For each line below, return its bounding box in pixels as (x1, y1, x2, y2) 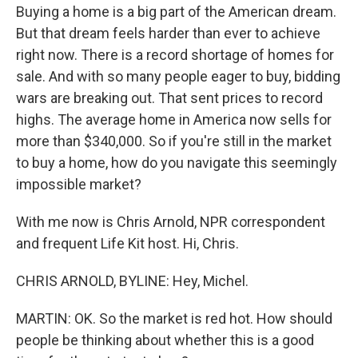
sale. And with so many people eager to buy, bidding (16, 68, 340, 85)
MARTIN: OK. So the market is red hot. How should (16, 310, 332, 327)
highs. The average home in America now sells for (16, 111, 332, 128)
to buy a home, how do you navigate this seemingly (16, 154, 337, 171)
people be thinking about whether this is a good (16, 332, 314, 348)
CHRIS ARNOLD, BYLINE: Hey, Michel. (16, 272, 249, 289)
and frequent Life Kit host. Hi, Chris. (16, 235, 239, 252)
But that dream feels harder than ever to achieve (16, 25, 320, 42)
